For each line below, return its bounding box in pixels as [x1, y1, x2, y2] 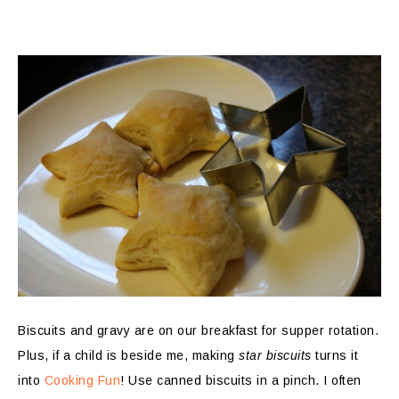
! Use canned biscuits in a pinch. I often [120, 373, 362, 388]
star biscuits [239, 348, 312, 363]
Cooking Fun [44, 373, 120, 388]
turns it [311, 348, 358, 363]
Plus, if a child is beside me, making [18, 348, 239, 363]
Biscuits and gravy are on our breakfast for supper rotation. [18, 323, 379, 338]
